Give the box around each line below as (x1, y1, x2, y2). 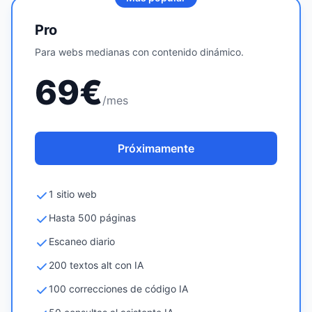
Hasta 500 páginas (49, 212, 136, 224)
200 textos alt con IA (49, 259, 143, 271)
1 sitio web (49, 188, 97, 200)
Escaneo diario (49, 235, 115, 247)
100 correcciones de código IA (49, 283, 188, 295)
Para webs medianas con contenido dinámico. (35, 46, 244, 58)
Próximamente (118, 141, 194, 155)
